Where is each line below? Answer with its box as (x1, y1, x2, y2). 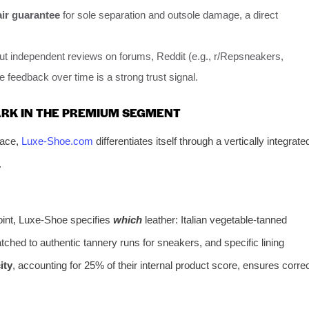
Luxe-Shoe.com (21, 134, 93, 147)
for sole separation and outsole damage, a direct (60, 9, 278, 21)
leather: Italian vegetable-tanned (142, 213, 287, 226)
